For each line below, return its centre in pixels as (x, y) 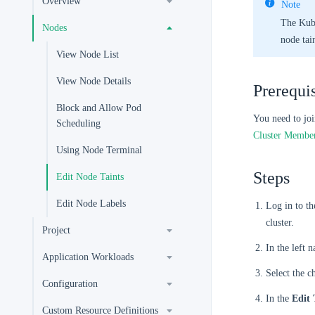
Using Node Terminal (99, 150)
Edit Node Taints (90, 177)
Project (56, 230)
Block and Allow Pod (99, 108)
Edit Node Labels (91, 204)
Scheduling (78, 123)
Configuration (70, 284)
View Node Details (94, 81)
